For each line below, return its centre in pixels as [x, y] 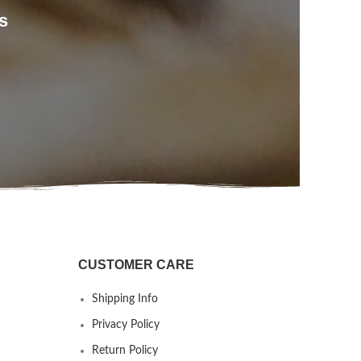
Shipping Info [124, 299]
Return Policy [124, 351]
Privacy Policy [125, 325]
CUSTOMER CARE [136, 265]
